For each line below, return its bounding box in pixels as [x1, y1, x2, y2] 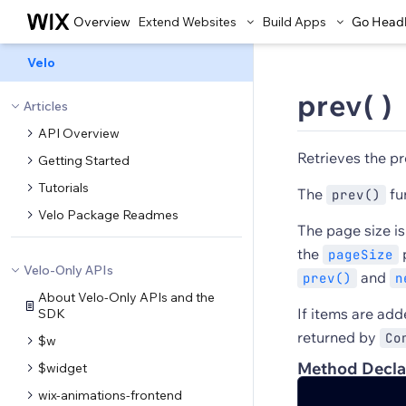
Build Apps [262, 14, 326, 30]
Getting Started [38, 152, 130, 169]
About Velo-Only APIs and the [38, 289, 215, 305]
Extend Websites [138, 14, 237, 30]
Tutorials [38, 179, 89, 196]
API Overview [38, 125, 120, 141]
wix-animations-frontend [38, 387, 182, 403]
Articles [24, 98, 68, 114]
